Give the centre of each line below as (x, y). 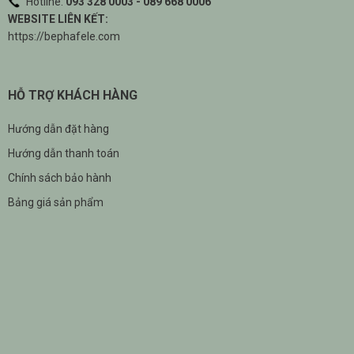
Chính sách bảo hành (60, 178)
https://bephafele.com (64, 37)
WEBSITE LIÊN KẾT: (58, 19)
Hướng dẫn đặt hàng (58, 129)
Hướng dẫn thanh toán (64, 154)
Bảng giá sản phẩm (56, 203)
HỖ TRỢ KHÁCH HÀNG (73, 96)
